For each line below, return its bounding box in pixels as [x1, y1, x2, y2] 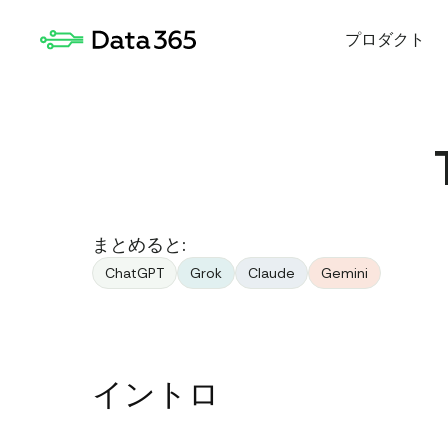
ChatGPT [105, 264, 164, 282]
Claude [248, 264, 295, 282]
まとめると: [92, 233, 186, 257]
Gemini [321, 264, 368, 282]
